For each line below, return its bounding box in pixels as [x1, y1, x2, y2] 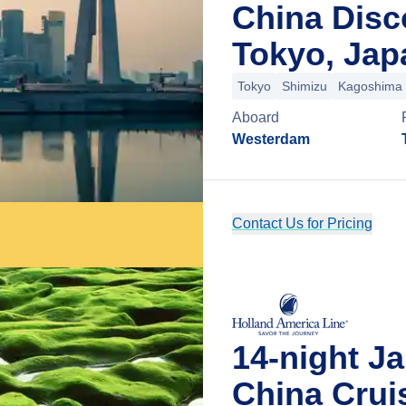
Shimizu [282, 79, 327, 93]
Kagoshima [338, 79, 402, 93]
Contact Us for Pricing [232, 216, 372, 231]
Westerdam [232, 131, 310, 147]
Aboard [232, 110, 279, 125]
